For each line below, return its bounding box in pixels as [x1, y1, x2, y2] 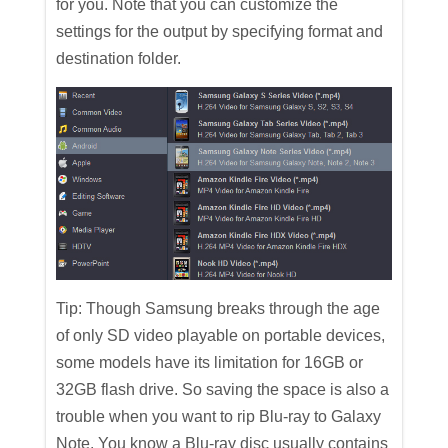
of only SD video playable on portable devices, [56, 326, 386, 344]
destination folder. [56, 50, 182, 68]
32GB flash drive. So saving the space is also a [56, 380, 390, 398]
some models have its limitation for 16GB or [56, 353, 364, 371]
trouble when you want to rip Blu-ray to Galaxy [56, 407, 382, 425]
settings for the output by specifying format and [56, 23, 384, 41]
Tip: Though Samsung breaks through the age [56, 299, 381, 317]
